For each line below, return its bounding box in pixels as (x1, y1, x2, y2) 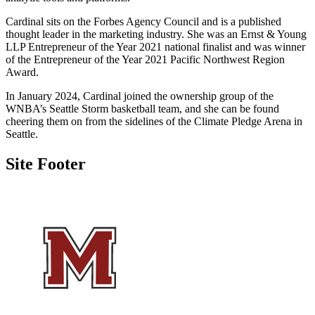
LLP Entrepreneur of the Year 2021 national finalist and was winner (6, 40, 305, 53)
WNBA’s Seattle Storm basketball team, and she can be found (6, 102, 279, 115)
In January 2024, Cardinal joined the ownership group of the (6, 89, 274, 102)
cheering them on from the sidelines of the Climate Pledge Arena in (6, 115, 302, 127)
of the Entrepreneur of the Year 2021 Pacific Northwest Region (6, 53, 285, 65)
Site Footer (6, 154, 86, 173)
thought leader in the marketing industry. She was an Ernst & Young (6, 27, 307, 40)
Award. (6, 65, 39, 78)
